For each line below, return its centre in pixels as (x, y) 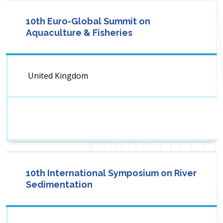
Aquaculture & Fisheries (79, 33)
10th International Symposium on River (111, 173)
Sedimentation (59, 185)
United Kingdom (58, 76)
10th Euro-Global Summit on (88, 21)
